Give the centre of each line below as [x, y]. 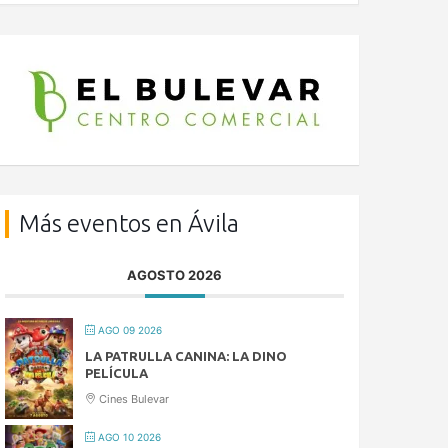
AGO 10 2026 [128, 436]
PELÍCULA [117, 372]
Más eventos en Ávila [129, 223]
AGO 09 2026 [129, 329]
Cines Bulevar [133, 398]
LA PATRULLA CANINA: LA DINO [186, 355]
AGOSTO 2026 [175, 274]
